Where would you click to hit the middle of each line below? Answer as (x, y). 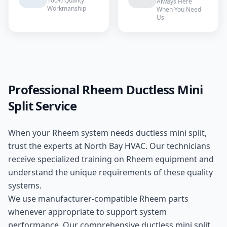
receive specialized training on (67, 159)
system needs (107, 133)
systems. (25, 185)
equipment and (183, 159)
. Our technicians (178, 146)
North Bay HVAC (115, 146)
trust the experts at (46, 146)
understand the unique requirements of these (98, 172)
